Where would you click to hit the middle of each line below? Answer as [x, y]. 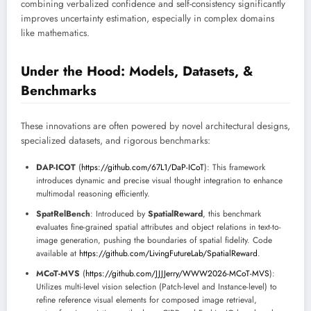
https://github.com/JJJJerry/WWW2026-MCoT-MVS [177, 274]
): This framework [235, 168]
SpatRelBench [63, 214]
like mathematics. [55, 33]
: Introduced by [119, 214]
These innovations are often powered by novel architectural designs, [155, 126]
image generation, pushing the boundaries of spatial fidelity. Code [154, 241]
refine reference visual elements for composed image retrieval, [146, 300]
